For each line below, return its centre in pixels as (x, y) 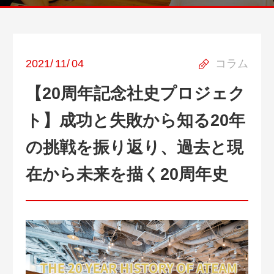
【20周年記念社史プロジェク (135, 94)
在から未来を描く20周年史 (127, 175)
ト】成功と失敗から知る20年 (135, 121)
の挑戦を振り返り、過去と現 (135, 148)
